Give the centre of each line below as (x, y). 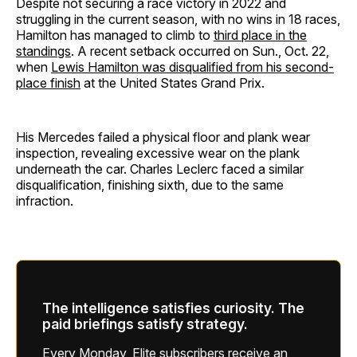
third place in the (260, 35)
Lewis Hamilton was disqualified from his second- (192, 67)
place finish (48, 83)
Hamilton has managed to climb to (115, 35)
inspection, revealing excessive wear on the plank (158, 153)
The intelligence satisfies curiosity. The (173, 308)
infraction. (45, 201)
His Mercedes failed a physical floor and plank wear (163, 137)
